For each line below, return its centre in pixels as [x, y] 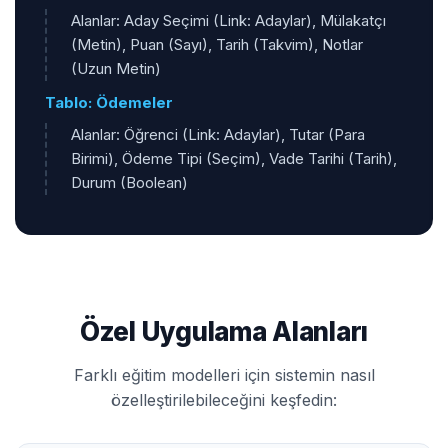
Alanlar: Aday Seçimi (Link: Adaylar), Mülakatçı [228, 20]
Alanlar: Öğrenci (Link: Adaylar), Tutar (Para [218, 134]
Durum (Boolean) [129, 182]
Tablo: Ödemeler [109, 102]
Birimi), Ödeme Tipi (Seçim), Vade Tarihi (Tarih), [234, 158]
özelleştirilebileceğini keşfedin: [224, 399]
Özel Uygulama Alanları [224, 331]
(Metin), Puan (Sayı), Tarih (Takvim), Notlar [217, 44]
